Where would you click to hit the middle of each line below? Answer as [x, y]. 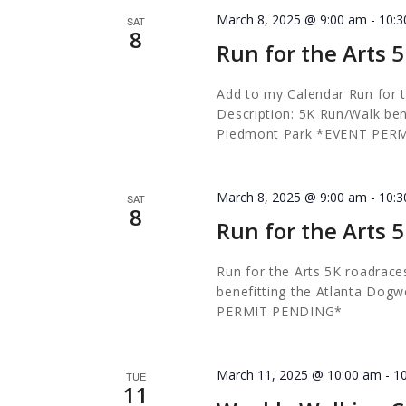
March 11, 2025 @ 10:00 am [300, 375]
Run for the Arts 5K [281, 272]
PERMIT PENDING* [280, 312]
